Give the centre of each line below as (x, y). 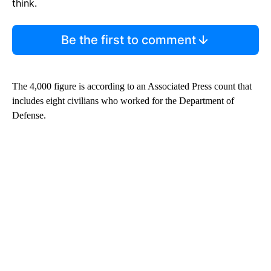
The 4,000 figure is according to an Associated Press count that (132, 87)
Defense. (29, 116)
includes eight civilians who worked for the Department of (123, 101)
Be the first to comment (128, 40)
